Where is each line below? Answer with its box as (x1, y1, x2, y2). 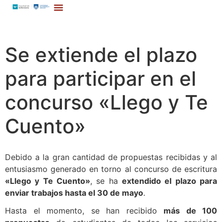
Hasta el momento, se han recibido (5, 206, 164, 216)
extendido (122, 176, 161, 186)
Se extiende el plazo (5, 43, 197, 67)
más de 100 (164, 206, 217, 216)
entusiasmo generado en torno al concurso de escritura (5, 164, 217, 174)
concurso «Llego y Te (5, 90, 208, 115)
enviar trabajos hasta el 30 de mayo (5, 188, 143, 198)
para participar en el (5, 66, 196, 91)
